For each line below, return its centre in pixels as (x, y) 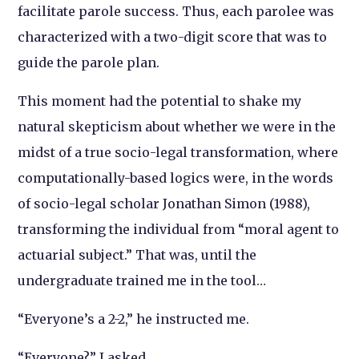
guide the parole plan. (89, 63)
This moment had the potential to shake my (160, 101)
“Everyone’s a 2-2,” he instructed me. (134, 319)
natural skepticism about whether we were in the (177, 127)
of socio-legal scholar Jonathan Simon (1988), (164, 204)
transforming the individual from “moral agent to (179, 229)
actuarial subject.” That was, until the (137, 255)
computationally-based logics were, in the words (176, 178)
